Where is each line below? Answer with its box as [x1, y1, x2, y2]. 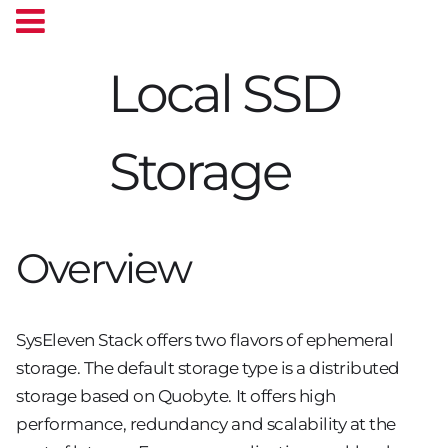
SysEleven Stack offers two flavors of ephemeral [16, 329, 394, 350]
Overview [16, 243, 191, 293]
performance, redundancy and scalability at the [16, 413, 396, 434]
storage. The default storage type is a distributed [16, 357, 400, 378]
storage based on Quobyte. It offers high [16, 385, 336, 406]
